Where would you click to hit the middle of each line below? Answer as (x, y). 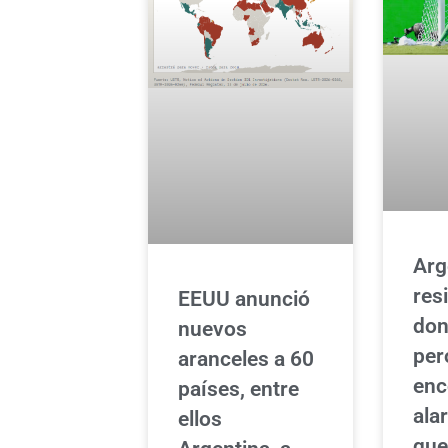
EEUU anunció (244, 299)
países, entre (238, 389)
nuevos (212, 329)
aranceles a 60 (246, 359)
